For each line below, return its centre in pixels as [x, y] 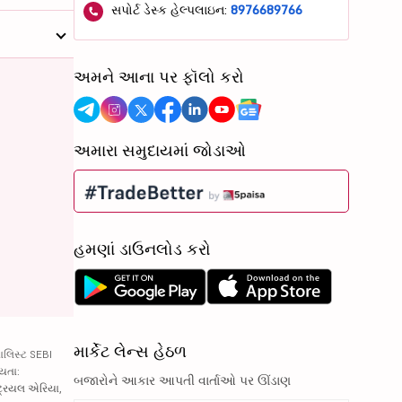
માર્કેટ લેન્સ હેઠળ [131, 352]
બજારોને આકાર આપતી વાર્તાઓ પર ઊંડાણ [183, 381]
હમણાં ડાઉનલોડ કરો [143, 249]
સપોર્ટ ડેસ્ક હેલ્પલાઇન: [170, 10]
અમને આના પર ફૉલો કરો [159, 76]
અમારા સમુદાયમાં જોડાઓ [160, 150]
